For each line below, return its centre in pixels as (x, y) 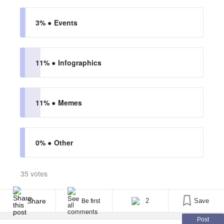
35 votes (34, 173)
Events (66, 22)
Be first (91, 201)
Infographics (80, 62)
